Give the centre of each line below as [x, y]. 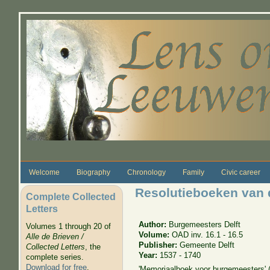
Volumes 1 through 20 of [68, 227]
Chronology [146, 172]
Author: [154, 224]
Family [193, 172]
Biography [93, 172]
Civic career [240, 172]
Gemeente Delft [207, 245]
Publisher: [159, 245]
